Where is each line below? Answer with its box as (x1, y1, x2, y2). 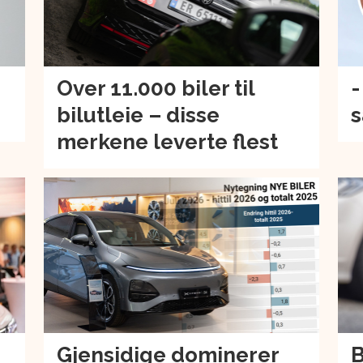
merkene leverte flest (56, 130, 278, 155)
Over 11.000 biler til (56, 76, 254, 101)
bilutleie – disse (56, 103, 220, 128)
